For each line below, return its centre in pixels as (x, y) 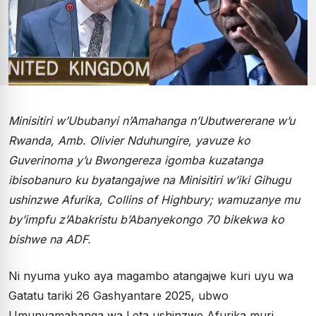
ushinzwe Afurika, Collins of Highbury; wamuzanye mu (154, 199)
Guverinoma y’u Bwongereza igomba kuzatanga (136, 160)
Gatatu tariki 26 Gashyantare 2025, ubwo (119, 295)
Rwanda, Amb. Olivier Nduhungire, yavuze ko (129, 140)
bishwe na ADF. (50, 239)
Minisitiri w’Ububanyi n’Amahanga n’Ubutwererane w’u (152, 120)
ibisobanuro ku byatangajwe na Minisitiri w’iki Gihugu (150, 180)
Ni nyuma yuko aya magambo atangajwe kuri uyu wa (151, 275)
